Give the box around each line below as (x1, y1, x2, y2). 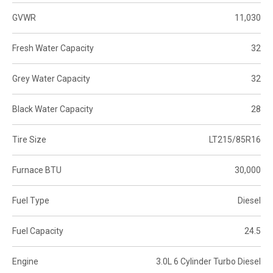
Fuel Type (12, 195, 49, 205)
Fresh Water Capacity (12, 43, 94, 53)
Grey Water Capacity (12, 73, 90, 83)
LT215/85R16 (209, 134, 261, 144)
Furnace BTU (12, 165, 62, 175)
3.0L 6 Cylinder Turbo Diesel (156, 256, 261, 266)
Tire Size (12, 134, 46, 144)
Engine (12, 256, 38, 266)
